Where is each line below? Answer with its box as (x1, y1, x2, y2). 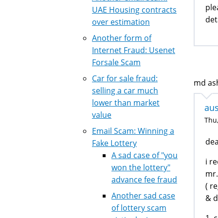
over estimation (92, 17, 150, 27)
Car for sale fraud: (92, 73, 158, 84)
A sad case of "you (111, 150, 178, 161)
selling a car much (92, 85, 158, 96)
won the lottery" (111, 162, 170, 173)
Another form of (92, 33, 151, 43)
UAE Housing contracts (92, 4, 177, 15)
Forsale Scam (92, 57, 141, 68)
